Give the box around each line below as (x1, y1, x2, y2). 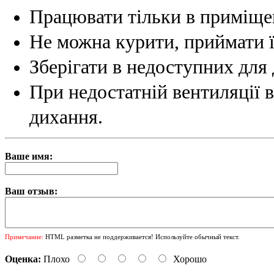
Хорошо (173, 254, 207, 265)
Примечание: (5, 233, 43, 241)
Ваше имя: (5, 151, 53, 162)
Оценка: (5, 254, 41, 265)
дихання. (29, 106, 103, 128)
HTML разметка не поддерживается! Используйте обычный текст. (43, 233, 240, 241)
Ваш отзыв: (5, 186, 57, 197)
